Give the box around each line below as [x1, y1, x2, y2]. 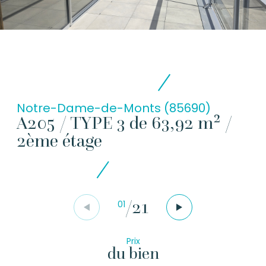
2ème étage [17, 129, 102, 152]
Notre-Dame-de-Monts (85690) [17, 100, 211, 117]
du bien [107, 242, 159, 264]
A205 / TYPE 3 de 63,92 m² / [17, 112, 232, 134]
